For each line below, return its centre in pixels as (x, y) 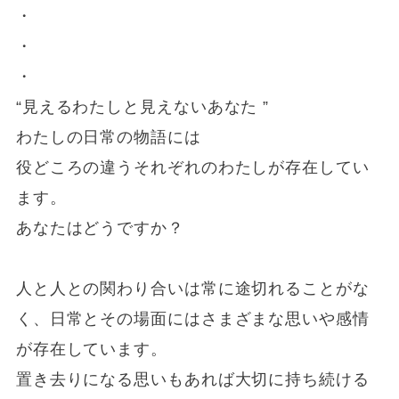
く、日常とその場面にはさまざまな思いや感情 (192, 319)
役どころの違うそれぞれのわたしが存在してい (192, 168)
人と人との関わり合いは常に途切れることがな (192, 289)
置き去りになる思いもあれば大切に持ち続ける (192, 380)
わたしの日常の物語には (108, 138)
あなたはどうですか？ (108, 228)
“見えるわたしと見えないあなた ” (142, 107)
